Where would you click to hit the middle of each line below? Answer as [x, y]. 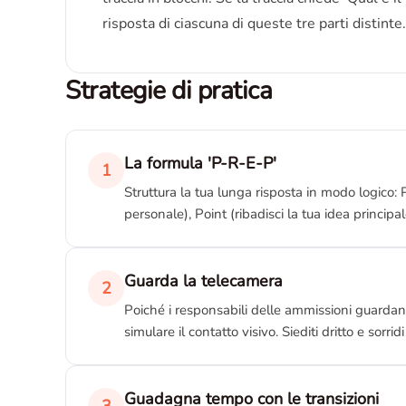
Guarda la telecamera [203, 281]
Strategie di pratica [169, 91]
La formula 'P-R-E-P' [200, 163]
